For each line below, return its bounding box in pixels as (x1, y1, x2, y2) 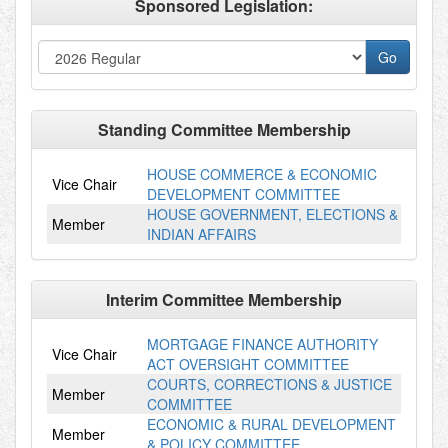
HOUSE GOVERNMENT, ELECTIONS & (147, 204, 398, 224)
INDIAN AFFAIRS (147, 224, 256, 244)
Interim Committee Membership (106, 288, 342, 311)
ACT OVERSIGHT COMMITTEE (147, 354, 349, 374)
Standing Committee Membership (97, 118, 351, 141)
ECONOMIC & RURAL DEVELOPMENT (147, 414, 396, 434)
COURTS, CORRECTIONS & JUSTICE (147, 374, 392, 394)
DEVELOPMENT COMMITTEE (147, 184, 340, 204)
